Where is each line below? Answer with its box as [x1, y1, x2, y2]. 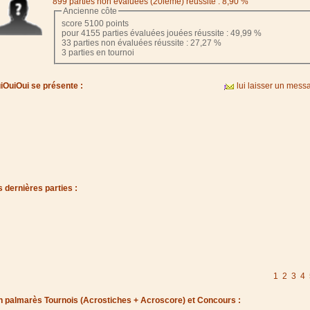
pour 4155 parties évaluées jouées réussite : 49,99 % [62, 28, 264, 39]
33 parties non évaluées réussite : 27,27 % [62, 38, 224, 48]
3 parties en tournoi [62, 48, 134, 58]
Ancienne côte [63, 6, 117, 17]
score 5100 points [62, 19, 129, 29]
